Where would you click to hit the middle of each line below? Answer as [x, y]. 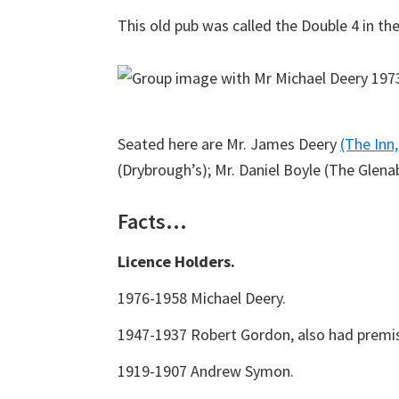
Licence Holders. [176, 261]
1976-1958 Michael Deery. [202, 298]
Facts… [152, 221]
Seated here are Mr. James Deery [229, 144]
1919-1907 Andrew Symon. [206, 371]
